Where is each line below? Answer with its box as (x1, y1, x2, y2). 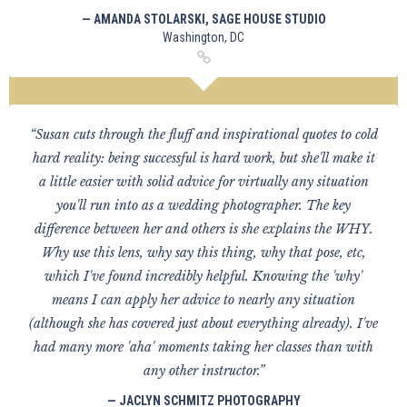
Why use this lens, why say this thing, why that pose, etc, (41, 244, 366, 261)
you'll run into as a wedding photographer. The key (56, 197, 351, 213)
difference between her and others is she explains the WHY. (34, 221, 373, 237)
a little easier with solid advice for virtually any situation (38, 174, 369, 190)
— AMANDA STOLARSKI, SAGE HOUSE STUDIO (81, 12, 326, 26)
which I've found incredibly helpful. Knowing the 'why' (45, 268, 362, 284)
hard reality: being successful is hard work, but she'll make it (32, 150, 375, 166)
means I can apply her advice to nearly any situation (52, 292, 355, 308)
